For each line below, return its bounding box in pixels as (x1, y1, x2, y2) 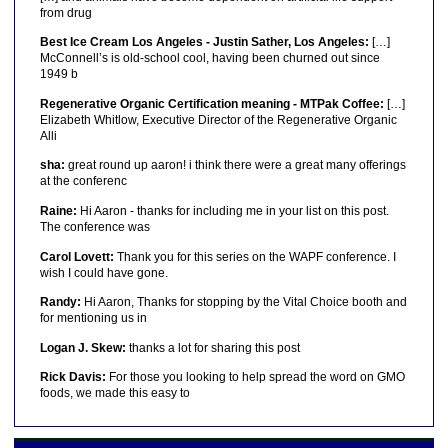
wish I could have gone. (39, 265, 168, 280)
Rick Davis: (39, 370, 106, 385)
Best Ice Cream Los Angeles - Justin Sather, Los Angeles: (39, 35, 369, 50)
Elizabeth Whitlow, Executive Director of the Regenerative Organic (39, 112, 397, 127)
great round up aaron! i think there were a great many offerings (64, 158, 406, 173)
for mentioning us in (39, 311, 147, 326)
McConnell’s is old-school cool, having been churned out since (39, 51, 380, 66)
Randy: (39, 295, 81, 310)
